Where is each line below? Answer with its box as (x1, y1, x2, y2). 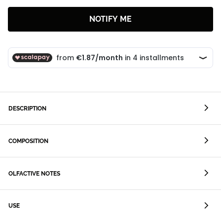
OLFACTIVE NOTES (8, 170, 60, 177)
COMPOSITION (8, 137, 48, 145)
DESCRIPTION (8, 105, 46, 112)
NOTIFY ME (89, 14, 132, 24)
